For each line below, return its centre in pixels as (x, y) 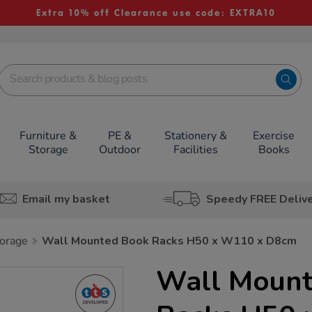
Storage (48, 150)
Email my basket (66, 199)
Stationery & (195, 136)
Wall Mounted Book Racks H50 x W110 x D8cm (169, 241)
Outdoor (120, 150)
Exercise (274, 136)
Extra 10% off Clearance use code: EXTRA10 (156, 13)
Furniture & (48, 136)
